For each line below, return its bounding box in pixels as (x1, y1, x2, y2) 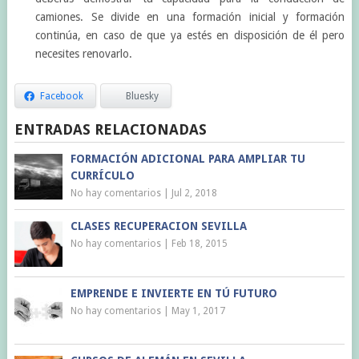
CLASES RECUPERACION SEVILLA (70, 219, 247, 232)
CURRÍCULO (70, 168, 135, 182)
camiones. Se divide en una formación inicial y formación (35, 10, 345, 23)
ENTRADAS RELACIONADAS (14, 120, 207, 138)
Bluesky (125, 90, 159, 102)
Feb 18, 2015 (171, 237, 228, 249)
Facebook (39, 90, 83, 102)
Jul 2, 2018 (171, 187, 217, 199)
